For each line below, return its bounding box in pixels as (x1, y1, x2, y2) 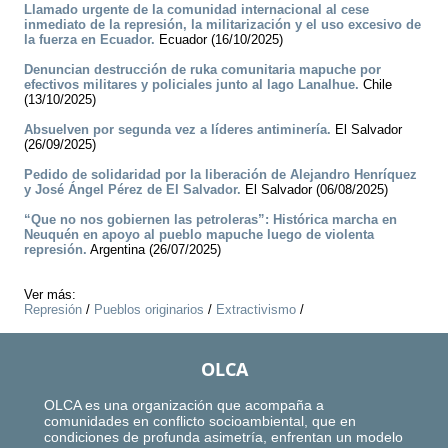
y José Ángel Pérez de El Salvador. (24, 182, 241, 198)
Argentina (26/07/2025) (87, 242, 221, 258)
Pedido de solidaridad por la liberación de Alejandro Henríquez (24, 167, 417, 183)
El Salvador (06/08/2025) (241, 182, 388, 198)
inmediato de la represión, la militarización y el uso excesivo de (24, 17, 421, 33)
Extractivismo (216, 302, 296, 318)
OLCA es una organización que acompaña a (44, 397, 324, 414)
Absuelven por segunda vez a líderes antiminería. (24, 122, 331, 138)
